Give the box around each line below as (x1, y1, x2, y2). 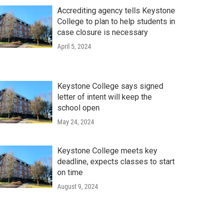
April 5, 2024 (57, 42, 91, 50)
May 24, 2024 (57, 117, 94, 126)
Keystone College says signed (57, 81, 163, 91)
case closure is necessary (57, 27, 148, 37)
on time (57, 167, 83, 177)
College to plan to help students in (57, 16, 175, 26)
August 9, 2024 (57, 182, 98, 190)
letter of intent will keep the (57, 92, 152, 102)
